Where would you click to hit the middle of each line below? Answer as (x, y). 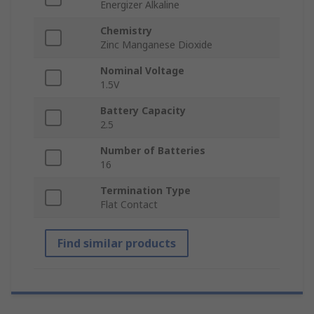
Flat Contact (129, 205)
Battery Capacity (143, 111)
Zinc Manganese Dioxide (156, 45)
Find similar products (117, 244)
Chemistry (126, 31)
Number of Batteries (153, 151)
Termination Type (145, 191)
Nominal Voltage (142, 71)
